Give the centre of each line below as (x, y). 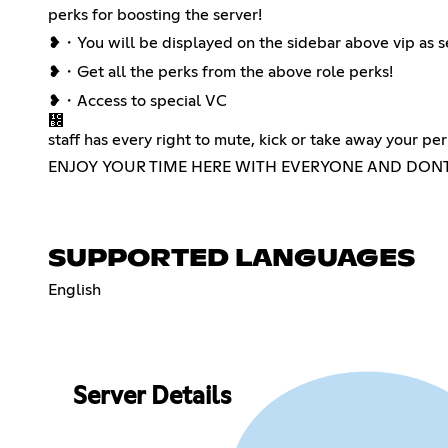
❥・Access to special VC (137, 100)
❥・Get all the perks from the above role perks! (220, 71)
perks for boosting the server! (155, 14)
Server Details (151, 397)
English (74, 289)
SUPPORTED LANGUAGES (231, 258)
